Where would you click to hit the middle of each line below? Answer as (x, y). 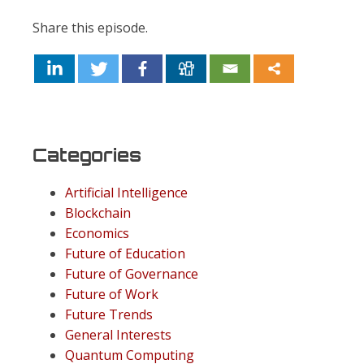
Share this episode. (90, 28)
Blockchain (98, 213)
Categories (87, 155)
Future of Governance (132, 274)
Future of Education (125, 253)
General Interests (118, 335)
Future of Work (112, 294)
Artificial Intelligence (126, 193)
